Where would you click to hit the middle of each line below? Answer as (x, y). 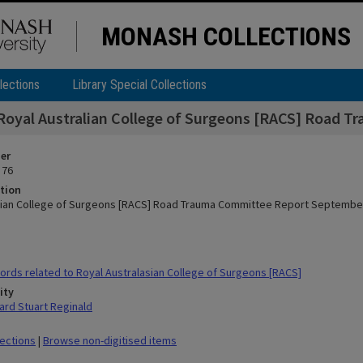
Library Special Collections (139, 85)
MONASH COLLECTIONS (226, 36)
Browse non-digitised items (110, 340)
